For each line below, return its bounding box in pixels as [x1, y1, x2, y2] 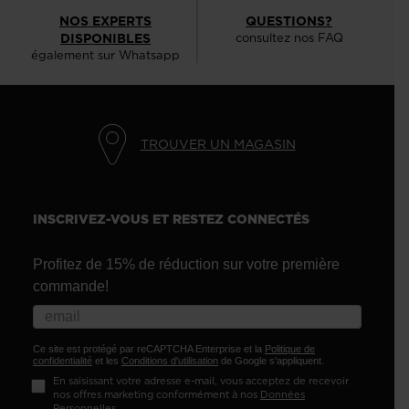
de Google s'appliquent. [218, 355, 324, 367]
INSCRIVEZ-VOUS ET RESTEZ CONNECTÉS [33, 210, 309, 229]
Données [260, 387, 305, 403]
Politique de [265, 343, 315, 355]
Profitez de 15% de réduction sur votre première [33, 257, 340, 273]
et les [92, 355, 121, 367]
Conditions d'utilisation [121, 355, 218, 367]
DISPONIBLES [60, 29, 151, 48]
